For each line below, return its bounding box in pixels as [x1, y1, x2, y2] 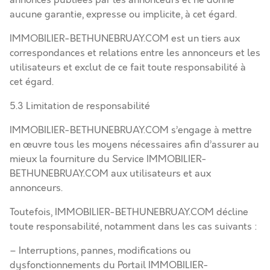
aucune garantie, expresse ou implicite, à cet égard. [10, 8, 237, 21]
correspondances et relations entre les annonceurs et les [10, 46, 260, 60]
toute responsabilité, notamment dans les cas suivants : [10, 220, 257, 233]
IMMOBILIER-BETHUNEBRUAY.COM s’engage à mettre [10, 124, 252, 137]
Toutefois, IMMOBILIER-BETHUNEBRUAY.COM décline [10, 206, 248, 219]
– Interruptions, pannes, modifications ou [10, 244, 191, 257]
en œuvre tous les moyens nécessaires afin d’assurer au [10, 138, 259, 151]
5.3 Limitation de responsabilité [10, 99, 150, 113]
